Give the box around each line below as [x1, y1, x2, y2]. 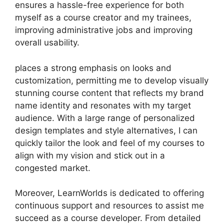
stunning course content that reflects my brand [15, 87, 204, 98]
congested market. [15, 162, 90, 173]
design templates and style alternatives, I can [15, 125, 197, 135]
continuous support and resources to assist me [15, 200, 204, 210]
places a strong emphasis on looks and [15, 62, 171, 73]
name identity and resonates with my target [15, 100, 191, 110]
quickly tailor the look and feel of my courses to [15, 137, 204, 148]
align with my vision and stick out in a [15, 150, 165, 160]
